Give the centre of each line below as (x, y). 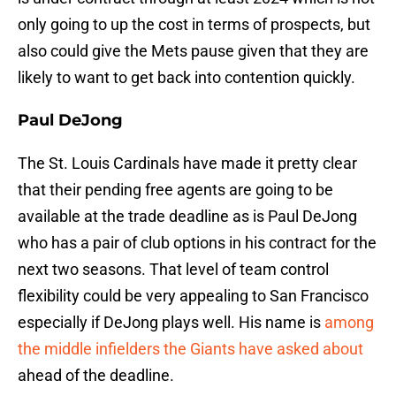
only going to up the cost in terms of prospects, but (194, 25)
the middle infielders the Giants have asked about (190, 349)
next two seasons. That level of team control (173, 270)
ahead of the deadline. (96, 376)
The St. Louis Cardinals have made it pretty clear (187, 164)
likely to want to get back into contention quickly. (187, 78)
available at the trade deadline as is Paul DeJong (187, 217)
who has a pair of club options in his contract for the (197, 243)
